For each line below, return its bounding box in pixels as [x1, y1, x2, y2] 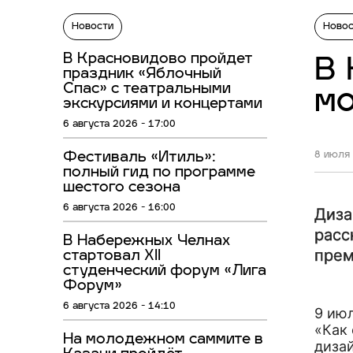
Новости [72, 22, 113, 32]
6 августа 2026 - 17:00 [63, 120, 176, 130]
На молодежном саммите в [63, 333, 263, 348]
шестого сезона [63, 180, 180, 196]
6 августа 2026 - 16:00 [63, 203, 176, 214]
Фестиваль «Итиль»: [63, 150, 216, 166]
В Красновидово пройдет [63, 52, 253, 68]
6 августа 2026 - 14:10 [63, 302, 176, 312]
